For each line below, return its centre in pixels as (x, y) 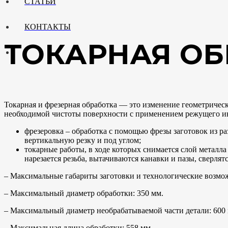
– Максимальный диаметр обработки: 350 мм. (84, 193)
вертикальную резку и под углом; (83, 140)
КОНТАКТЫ (48, 27)
